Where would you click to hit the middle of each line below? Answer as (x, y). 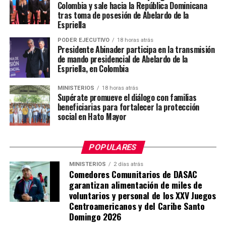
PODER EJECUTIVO (83, 40)
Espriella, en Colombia (93, 69)
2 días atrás (128, 164)
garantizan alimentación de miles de (135, 185)
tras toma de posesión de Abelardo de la (123, 15)
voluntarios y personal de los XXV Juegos (142, 195)
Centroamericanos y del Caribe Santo (137, 206)
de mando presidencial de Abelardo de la (123, 59)
